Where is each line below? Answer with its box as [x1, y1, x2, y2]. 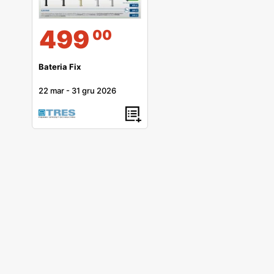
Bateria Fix [39, 61, 81, 72]
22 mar [39, 85, 64, 95]
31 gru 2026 [72, 85, 116, 95]
